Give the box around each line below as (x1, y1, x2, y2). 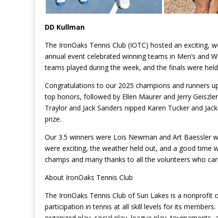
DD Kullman (45, 22, 85, 32)
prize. (45, 114, 61, 124)
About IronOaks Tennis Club (45, 172, 133, 182)
